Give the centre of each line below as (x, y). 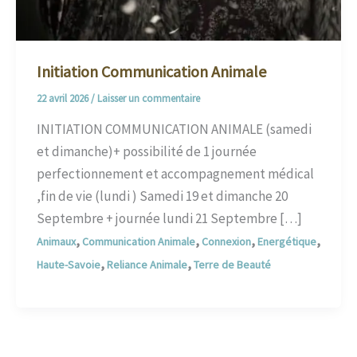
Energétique (286, 242)
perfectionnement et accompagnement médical (175, 174)
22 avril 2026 (63, 98)
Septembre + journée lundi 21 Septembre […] (169, 219)
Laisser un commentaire (148, 98)
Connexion (226, 242)
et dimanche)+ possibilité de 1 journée (146, 152)
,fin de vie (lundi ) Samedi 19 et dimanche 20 (162, 196)
